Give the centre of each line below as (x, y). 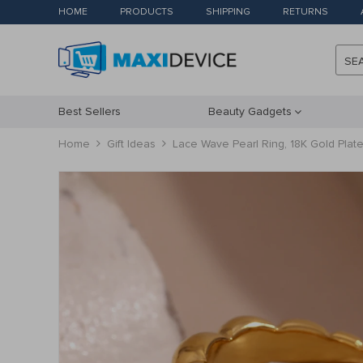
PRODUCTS (147, 12)
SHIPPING (228, 12)
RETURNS (305, 12)
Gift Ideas (131, 144)
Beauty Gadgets (250, 111)
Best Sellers (90, 111)
